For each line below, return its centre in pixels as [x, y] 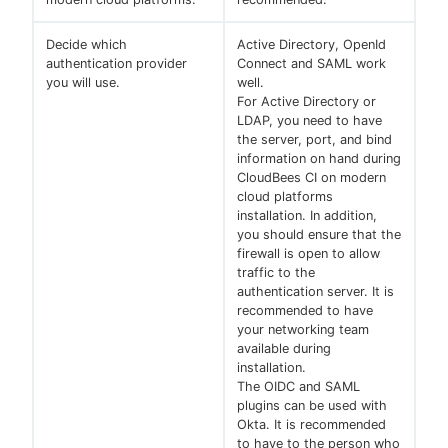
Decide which [86, 45]
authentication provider [116, 64]
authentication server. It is [315, 292]
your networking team [303, 330]
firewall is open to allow [308, 254]
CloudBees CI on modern [311, 178]
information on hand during [319, 159]
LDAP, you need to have [309, 121]
